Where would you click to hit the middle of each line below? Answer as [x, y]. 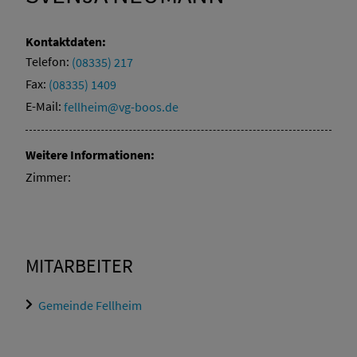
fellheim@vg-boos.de [121, 106]
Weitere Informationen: [90, 155]
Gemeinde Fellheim [90, 305]
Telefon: [49, 62]
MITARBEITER [79, 266]
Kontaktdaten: [66, 42]
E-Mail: [45, 106]
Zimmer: [48, 177]
